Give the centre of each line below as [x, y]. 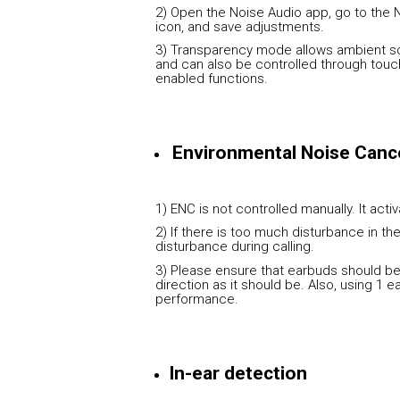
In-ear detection [238, 373]
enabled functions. [212, 79]
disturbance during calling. [235, 247]
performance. [197, 300]
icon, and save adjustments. [240, 26]
